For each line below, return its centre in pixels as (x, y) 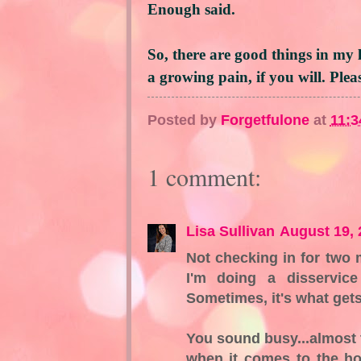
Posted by (184, 120)
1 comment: (204, 177)
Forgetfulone (265, 120)
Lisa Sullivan (230, 230)
